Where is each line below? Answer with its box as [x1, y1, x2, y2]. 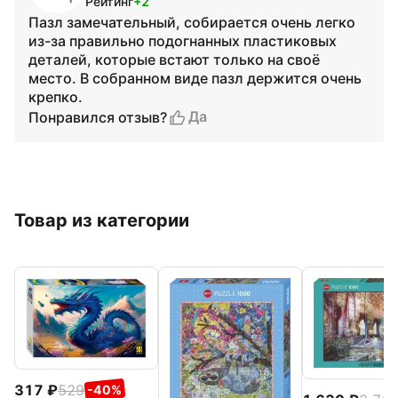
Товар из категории [14, 210, 189, 231]
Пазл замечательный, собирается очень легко [28, 13, 355, 31]
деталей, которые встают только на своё [28, 51, 320, 68]
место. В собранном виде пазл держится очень [28, 69, 362, 87]
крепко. [28, 88, 83, 106]
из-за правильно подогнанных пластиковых [28, 32, 337, 50]
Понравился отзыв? [28, 107, 167, 126]
